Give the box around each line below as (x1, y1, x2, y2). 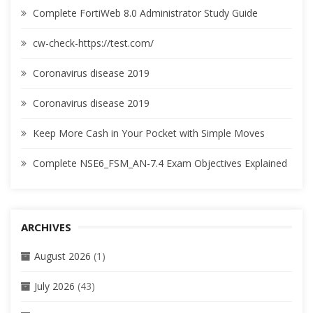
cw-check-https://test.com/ (33, 36, 154, 50)
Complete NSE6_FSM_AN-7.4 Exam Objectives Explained (33, 156, 287, 170)
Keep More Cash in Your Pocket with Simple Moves (33, 126, 265, 140)
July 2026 (34, 279, 75, 293)
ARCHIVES (21, 220, 71, 235)
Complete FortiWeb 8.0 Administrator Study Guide (33, 6, 258, 20)
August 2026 (34, 249, 91, 263)
